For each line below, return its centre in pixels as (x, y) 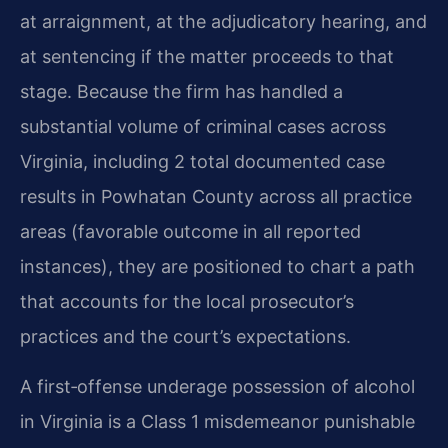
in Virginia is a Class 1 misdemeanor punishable (217, 421)
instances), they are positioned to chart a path (217, 267)
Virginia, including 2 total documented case (202, 162)
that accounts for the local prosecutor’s (187, 302)
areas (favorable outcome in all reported (190, 232)
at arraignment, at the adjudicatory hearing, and (223, 22)
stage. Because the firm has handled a (181, 92)
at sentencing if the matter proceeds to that (207, 57)
